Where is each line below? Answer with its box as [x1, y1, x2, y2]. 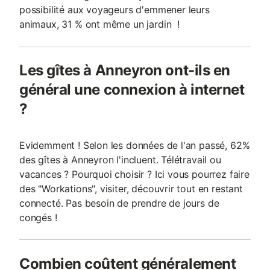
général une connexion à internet [19, 81, 245, 98]
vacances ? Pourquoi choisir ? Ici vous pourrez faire [19, 168, 250, 180]
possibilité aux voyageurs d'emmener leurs [19, 4, 210, 16]
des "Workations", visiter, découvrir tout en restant [19, 183, 243, 195]
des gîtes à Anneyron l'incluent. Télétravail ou [19, 154, 221, 166]
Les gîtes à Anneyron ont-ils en [19, 61, 230, 79]
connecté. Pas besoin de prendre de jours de [19, 197, 219, 209]
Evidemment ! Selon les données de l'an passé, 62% [19, 139, 250, 151]
